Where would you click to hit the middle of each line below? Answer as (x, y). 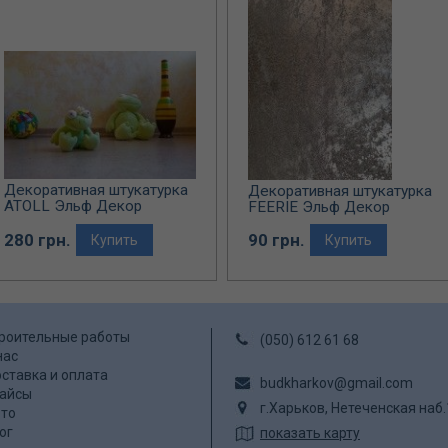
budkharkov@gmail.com (336, 382)
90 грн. (276, 240)
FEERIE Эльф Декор (319, 206)
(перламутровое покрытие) (343, 222)
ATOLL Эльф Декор (73, 206)
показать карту (310, 432)
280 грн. (37, 239)
